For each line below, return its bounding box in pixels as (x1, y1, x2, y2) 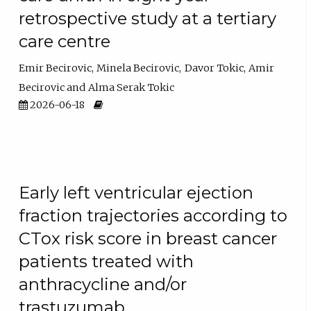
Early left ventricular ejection (19, 183, 254, 203)
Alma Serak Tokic (88, 81, 175, 94)
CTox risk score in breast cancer (19, 228, 278, 249)
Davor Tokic (184, 61, 244, 74)
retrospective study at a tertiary (19, 8, 277, 29)
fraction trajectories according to (19, 205, 288, 226)
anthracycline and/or (19, 274, 187, 295)
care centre (19, 31, 111, 52)
